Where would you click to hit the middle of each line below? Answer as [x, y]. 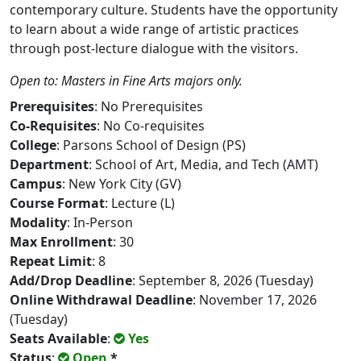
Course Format [57, 203]
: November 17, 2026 [255, 300]
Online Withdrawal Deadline [101, 300]
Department [49, 164]
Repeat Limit [51, 261]
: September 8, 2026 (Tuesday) [223, 280]
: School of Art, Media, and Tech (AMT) [203, 164]
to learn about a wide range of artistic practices [154, 29]
